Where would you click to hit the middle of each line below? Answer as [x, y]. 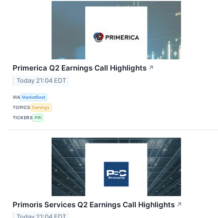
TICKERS [23, 118]
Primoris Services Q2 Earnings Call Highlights [94, 204]
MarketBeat [34, 97]
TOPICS [22, 108]
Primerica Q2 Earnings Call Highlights [80, 68]
